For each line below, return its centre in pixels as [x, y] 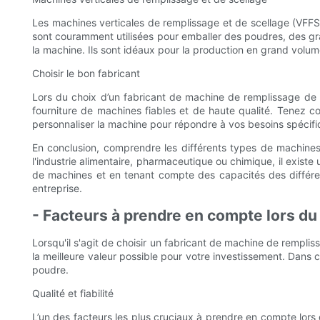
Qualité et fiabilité [73, 294]
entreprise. [57, 189]
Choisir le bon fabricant [86, 74]
